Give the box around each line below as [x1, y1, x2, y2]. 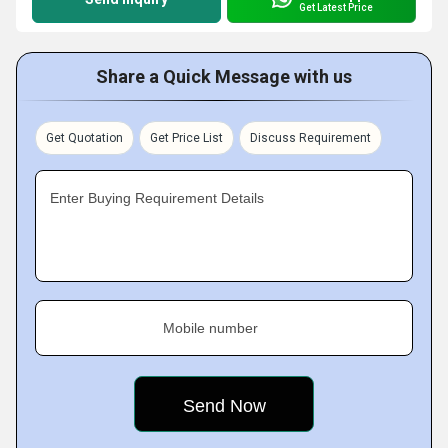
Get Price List [150, 131, 223, 145]
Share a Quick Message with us [96, 66, 352, 87]
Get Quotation [46, 131, 123, 145]
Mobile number [163, 320, 258, 336]
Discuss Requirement [250, 131, 371, 145]
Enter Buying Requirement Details [50, 190, 264, 206]
